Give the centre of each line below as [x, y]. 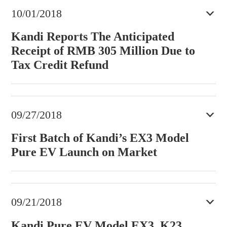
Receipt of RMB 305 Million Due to [103, 50]
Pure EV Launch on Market [84, 152]
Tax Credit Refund [60, 64]
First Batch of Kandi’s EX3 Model [100, 138]
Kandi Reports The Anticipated [92, 36]
